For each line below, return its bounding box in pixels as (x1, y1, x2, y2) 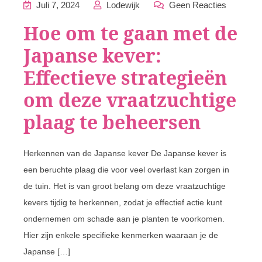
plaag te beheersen (23, 109, 201, 135)
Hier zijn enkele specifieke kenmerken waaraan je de (23, 230, 218, 240)
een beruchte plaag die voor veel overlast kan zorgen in (23, 165, 229, 174)
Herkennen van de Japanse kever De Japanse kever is (23, 149, 226, 158)
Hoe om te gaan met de (23, 20, 237, 46)
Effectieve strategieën (23, 65, 227, 90)
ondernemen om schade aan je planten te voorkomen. (23, 214, 225, 223)
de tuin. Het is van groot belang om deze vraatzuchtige (23, 181, 226, 191)
